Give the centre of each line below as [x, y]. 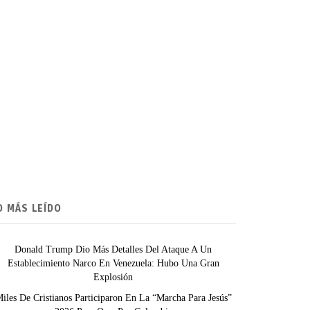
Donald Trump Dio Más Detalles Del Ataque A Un [113, 249]
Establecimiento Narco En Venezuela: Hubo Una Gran [113, 263]
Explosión [113, 277]
